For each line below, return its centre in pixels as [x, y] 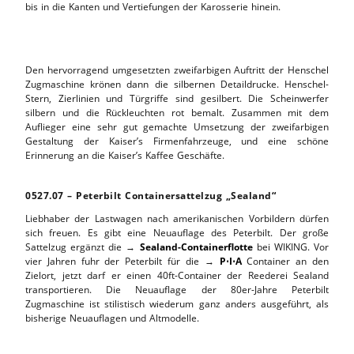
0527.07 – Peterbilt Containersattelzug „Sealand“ [151, 195]
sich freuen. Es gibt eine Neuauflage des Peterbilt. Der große [177, 232]
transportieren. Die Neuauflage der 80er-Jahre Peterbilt [177, 289]
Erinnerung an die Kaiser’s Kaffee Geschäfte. [125, 155]
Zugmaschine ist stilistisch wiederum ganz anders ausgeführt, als [177, 303]
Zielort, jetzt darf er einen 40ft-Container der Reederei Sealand [177, 275]
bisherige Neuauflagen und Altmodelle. [112, 318]
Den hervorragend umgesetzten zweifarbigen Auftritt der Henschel [177, 70]
